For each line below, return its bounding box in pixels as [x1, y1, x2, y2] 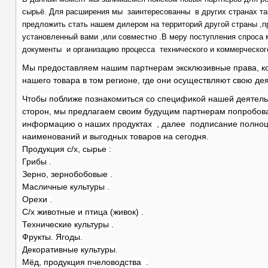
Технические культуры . [22, 220, 114, 230]
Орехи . [22, 195, 52, 205]
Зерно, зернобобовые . [22, 170, 112, 179]
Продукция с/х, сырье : [22, 145, 111, 154]
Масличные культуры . [22, 182, 109, 192]
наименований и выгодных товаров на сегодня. [22, 132, 209, 142]
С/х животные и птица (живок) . [22, 208, 144, 217]
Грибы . [22, 157, 51, 167]
